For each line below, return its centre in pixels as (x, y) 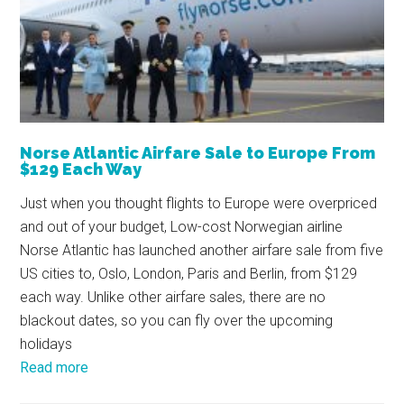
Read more (55, 367)
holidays (46, 344)
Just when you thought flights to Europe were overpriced (199, 203)
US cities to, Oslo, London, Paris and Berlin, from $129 (189, 273)
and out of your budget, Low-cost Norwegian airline (182, 226)
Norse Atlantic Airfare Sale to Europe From (198, 152)
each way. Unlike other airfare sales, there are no (173, 297)
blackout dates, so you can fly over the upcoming (177, 320)
